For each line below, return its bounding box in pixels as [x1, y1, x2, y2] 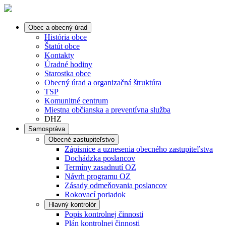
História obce [44, 33, 87, 41]
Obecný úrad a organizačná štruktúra [44, 78, 161, 87]
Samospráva [28, 125, 65, 133]
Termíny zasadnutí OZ [65, 163, 136, 172]
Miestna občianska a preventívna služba [44, 105, 171, 114]
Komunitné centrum [44, 96, 108, 105]
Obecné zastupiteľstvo [48, 136, 115, 143]
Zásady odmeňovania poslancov [65, 181, 167, 190]
